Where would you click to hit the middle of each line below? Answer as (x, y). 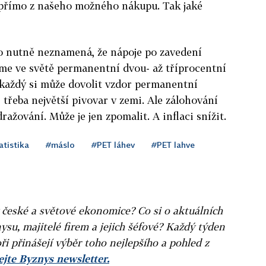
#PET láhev (113, 144)
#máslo (60, 144)
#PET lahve (173, 144)
